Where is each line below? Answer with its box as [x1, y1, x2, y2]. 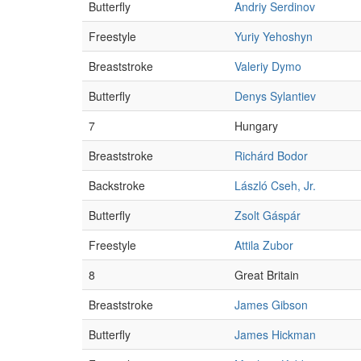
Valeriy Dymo [234, 58, 301, 74]
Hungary [234, 118, 278, 134]
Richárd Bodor [234, 147, 308, 164]
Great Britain [234, 267, 299, 283]
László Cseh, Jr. [234, 177, 316, 193]
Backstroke [89, 177, 145, 193]
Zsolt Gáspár [234, 207, 301, 223]
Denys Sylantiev [234, 88, 316, 104]
